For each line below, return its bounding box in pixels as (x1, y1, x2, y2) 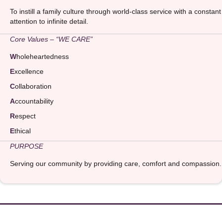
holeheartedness (16, 52, 69, 60)
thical (14, 126, 31, 135)
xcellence (14, 67, 44, 75)
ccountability (15, 97, 54, 105)
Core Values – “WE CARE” (10, 35, 93, 43)
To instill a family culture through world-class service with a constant (10, 7, 221, 15)
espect (15, 111, 36, 120)
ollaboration (15, 82, 52, 90)
